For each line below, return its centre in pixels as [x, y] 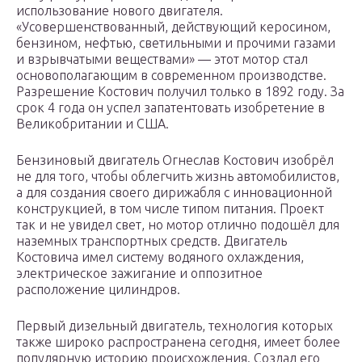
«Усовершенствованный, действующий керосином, [173, 27]
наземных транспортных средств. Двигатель [152, 241]
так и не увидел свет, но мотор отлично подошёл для [178, 225]
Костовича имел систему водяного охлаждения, [160, 257]
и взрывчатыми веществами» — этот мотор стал [162, 59]
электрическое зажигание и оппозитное [139, 274]
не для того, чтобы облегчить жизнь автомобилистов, [178, 177]
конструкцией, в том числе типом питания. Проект [170, 209]
